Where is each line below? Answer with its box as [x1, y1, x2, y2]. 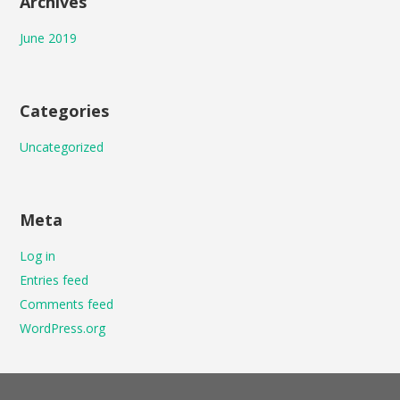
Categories [20, 100, 110, 121]
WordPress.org [20, 320, 106, 337]
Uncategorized [20, 138, 104, 155]
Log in [20, 247, 56, 264]
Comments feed [20, 296, 114, 312]
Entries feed [20, 271, 89, 288]
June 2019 [20, 29, 78, 46]
